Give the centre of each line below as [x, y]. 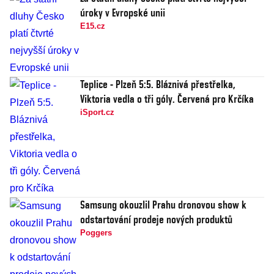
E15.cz [93, 26]
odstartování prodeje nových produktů [156, 220]
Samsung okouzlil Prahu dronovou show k [163, 205]
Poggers [96, 233]
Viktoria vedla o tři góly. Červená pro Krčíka [167, 99]
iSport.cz [97, 113]
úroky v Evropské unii [123, 13]
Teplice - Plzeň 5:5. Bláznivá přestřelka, [158, 84]
